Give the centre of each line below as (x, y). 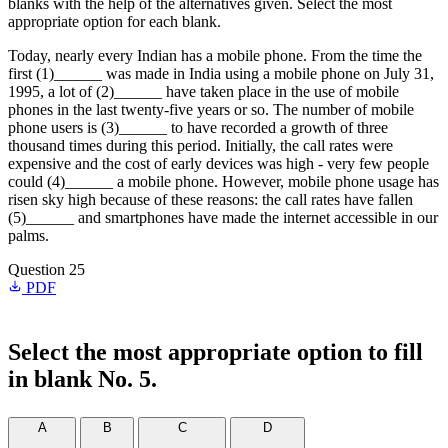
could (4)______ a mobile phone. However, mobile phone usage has (223, 181)
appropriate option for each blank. (114, 21)
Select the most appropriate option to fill (215, 352)
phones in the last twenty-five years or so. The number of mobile (211, 109)
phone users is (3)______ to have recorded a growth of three (198, 127)
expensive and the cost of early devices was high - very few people (218, 163)
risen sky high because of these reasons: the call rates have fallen (210, 199)
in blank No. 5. (82, 379)
